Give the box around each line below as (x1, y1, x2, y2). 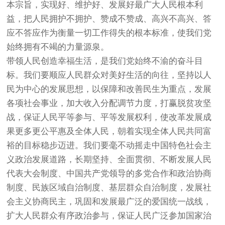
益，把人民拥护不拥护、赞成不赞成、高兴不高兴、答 (7, 14, 212, 24)
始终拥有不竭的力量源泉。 (7, 42, 109, 52)
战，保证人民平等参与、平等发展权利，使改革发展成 (7, 113, 212, 122)
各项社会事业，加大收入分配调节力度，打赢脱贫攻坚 (7, 98, 212, 108)
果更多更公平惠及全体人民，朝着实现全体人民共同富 (7, 127, 212, 136)
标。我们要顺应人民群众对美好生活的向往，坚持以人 (7, 70, 212, 80)
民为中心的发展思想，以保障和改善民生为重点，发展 (7, 84, 212, 94)
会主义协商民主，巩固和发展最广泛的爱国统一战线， (7, 197, 212, 206)
